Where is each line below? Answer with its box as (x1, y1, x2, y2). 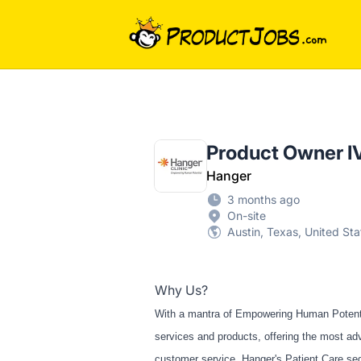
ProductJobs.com (128, 14, 235, 30)
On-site (227, 209, 266, 223)
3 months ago (227, 193, 300, 207)
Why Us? (155, 282, 208, 299)
